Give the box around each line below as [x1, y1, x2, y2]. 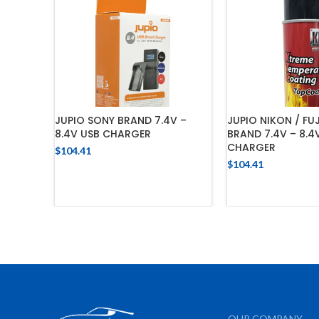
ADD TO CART [101, 162, 166, 174]
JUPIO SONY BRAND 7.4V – [55, 113, 187, 128]
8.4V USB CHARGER [55, 127, 151, 142]
